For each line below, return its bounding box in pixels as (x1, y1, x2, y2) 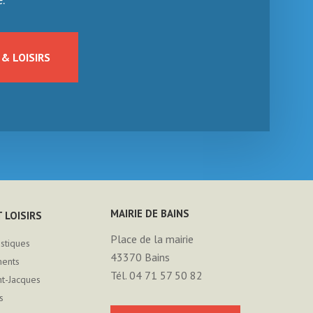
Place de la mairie (110, 232, 194, 246)
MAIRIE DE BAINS (110, 207, 189, 220)
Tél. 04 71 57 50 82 (110, 268, 203, 282)
